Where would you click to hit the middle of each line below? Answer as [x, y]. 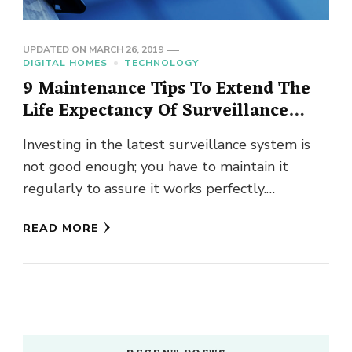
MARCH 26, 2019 [126, 50]
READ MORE [61, 229]
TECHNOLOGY [161, 63]
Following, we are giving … [108, 211]
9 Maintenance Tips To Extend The [167, 89]
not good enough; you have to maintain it [156, 167]
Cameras [59, 133]
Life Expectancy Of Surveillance [156, 111]
